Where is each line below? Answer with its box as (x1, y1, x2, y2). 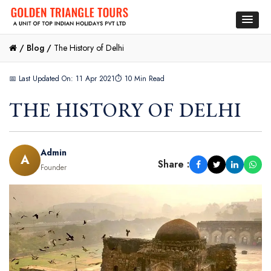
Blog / (27, 41, 51, 54)
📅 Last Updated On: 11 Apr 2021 (9, 73, 115, 84)
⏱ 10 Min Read (115, 73, 165, 84)
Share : (158, 157, 189, 172)
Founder (41, 162, 67, 173)
